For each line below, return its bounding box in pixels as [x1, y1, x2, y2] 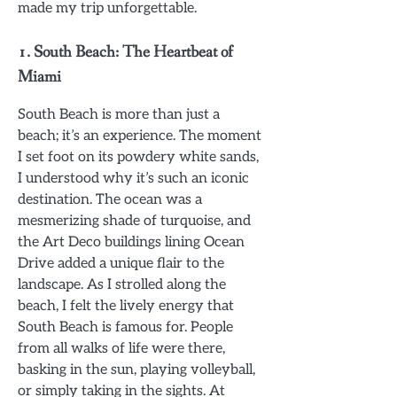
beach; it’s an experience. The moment [18, 127, 261, 145]
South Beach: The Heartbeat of [34, 42, 233, 64]
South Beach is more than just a [18, 105, 220, 124]
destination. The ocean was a [18, 191, 202, 209]
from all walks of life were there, [18, 339, 225, 358]
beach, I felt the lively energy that [18, 297, 234, 315]
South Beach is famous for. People [18, 318, 233, 337]
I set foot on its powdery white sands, [18, 148, 259, 167]
